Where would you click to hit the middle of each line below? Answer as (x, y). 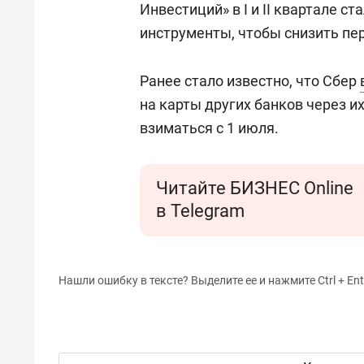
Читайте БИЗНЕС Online (255, 188)
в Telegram (200, 211)
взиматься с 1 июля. (209, 128)
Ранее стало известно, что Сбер (250, 81)
